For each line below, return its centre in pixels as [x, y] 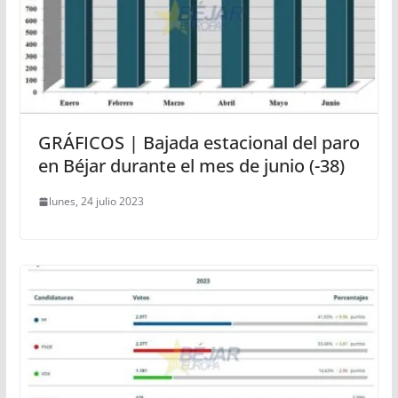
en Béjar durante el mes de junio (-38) [191, 166]
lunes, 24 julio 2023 [96, 202]
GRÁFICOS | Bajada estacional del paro [199, 143]
